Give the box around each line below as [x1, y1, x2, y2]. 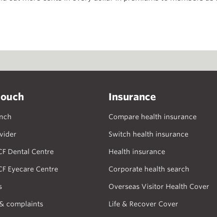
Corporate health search [108, 165, 189, 173]
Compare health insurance [108, 113, 197, 121]
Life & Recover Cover [108, 200, 178, 208]
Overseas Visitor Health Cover [108, 183, 209, 190]
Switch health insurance [108, 130, 188, 138]
